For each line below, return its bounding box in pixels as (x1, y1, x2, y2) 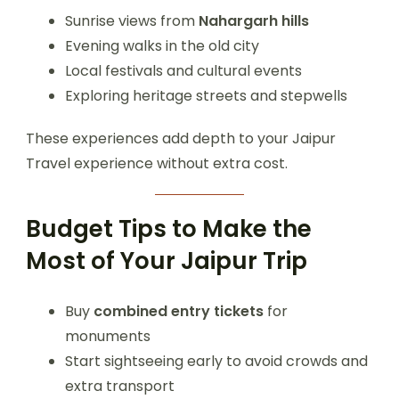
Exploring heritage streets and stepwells (65, 85, 347, 107)
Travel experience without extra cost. (26, 153, 288, 175)
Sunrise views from (65, 11, 199, 32)
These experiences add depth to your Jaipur (26, 128, 336, 150)
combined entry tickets (94, 301, 264, 322)
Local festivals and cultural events (65, 61, 302, 82)
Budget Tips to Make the (26, 213, 312, 246)
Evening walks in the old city (65, 36, 259, 57)
